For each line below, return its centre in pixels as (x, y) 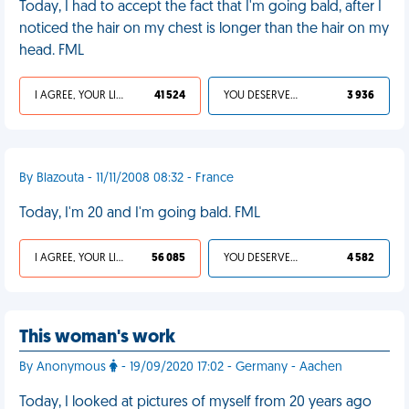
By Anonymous (64, 367)
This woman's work (97, 338)
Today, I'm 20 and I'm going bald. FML (140, 214)
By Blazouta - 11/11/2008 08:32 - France (126, 178)
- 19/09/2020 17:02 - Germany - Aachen (230, 367)
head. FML (52, 51)
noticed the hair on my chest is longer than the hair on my (204, 29)
